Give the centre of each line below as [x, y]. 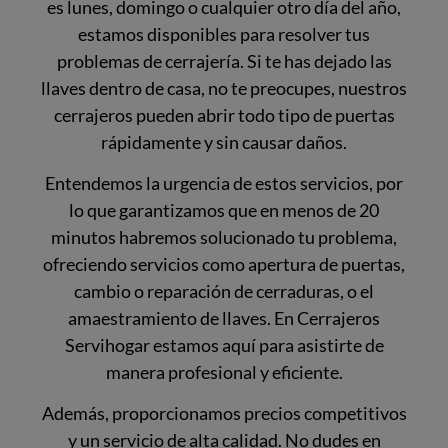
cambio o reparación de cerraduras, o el [224, 290]
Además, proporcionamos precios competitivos [224, 413]
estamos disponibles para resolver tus [224, 33]
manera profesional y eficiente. [224, 371]
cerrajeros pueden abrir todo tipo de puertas [224, 114]
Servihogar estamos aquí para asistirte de [224, 344]
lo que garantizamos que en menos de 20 [224, 209]
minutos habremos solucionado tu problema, [224, 236]
